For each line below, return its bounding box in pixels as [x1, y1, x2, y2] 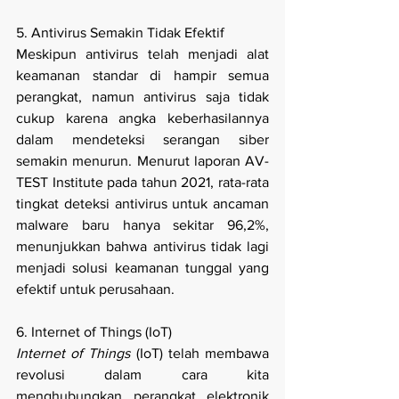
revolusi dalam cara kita [16, 367, 269, 383]
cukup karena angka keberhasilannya [16, 110, 269, 126]
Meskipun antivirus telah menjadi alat [16, 46, 269, 62]
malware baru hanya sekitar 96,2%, [16, 217, 269, 233]
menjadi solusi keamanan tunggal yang [16, 260, 269, 276]
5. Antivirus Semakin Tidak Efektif [16, 25, 224, 41]
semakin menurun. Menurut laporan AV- [16, 153, 269, 169]
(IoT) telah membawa [130, 346, 270, 362]
